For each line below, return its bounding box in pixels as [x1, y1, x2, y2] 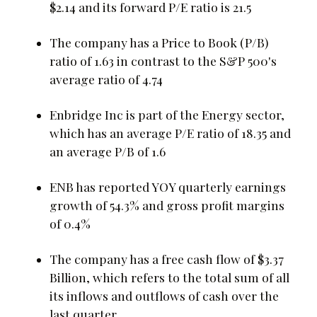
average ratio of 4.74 [50, 70, 163, 87]
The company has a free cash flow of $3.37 [50, 250, 284, 267]
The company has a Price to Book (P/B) [50, 33, 268, 50]
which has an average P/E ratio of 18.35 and [50, 124, 291, 141]
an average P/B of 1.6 [50, 142, 166, 159]
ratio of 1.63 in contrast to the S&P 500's [50, 52, 277, 69]
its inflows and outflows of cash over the [50, 287, 279, 304]
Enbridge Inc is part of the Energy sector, [50, 105, 284, 122]
